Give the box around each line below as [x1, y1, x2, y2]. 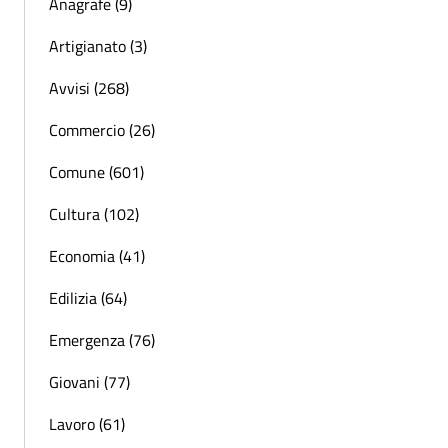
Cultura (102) [49, 201, 139, 226]
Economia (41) [49, 243, 145, 268]
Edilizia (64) [49, 285, 127, 310]
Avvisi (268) [49, 75, 129, 100]
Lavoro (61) [49, 411, 125, 436]
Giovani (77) [49, 369, 130, 394]
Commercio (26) [49, 117, 155, 142]
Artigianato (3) [49, 33, 147, 58]
